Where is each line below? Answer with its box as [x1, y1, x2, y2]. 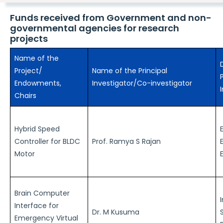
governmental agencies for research [10, 22, 179, 34]
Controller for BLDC [14, 136, 80, 146]
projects [10, 32, 48, 45]
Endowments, [14, 78, 61, 88]
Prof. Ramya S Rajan [92, 136, 161, 146]
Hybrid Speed [14, 124, 60, 134]
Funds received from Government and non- [10, 11, 212, 24]
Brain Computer [14, 188, 70, 198]
